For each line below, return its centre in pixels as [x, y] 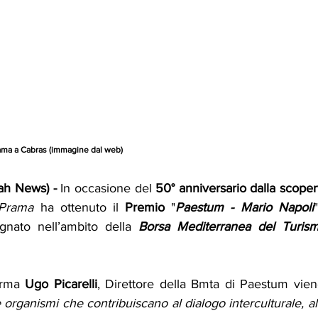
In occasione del [106, 188]
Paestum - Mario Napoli [245, 208]
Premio [145, 208]
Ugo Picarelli [61, 284]
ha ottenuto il [79, 208]
